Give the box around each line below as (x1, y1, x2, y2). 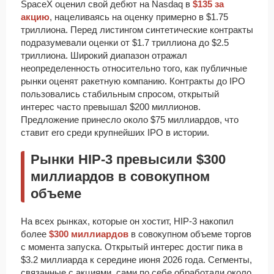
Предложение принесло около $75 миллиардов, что (21, 114, 239, 125)
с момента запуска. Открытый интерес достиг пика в (21, 242, 243, 253)
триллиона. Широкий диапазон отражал (21, 50, 187, 61)
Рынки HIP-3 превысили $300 (31, 152, 226, 168)
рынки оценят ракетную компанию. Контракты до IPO (21, 76, 245, 87)
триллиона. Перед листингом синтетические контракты (21, 24, 253, 35)
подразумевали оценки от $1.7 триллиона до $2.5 (21, 37, 229, 48)
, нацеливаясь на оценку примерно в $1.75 (50, 12, 228, 23)
